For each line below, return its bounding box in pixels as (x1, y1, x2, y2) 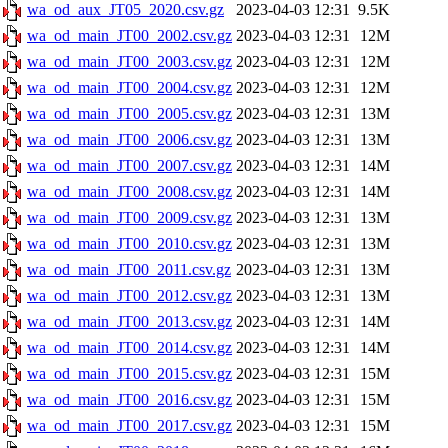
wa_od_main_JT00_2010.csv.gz (27, 235, 232, 252)
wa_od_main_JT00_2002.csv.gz (27, 27, 232, 44)
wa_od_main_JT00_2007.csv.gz (27, 157, 232, 174)
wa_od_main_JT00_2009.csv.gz (27, 209, 232, 226)
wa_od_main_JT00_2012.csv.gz (27, 287, 232, 304)
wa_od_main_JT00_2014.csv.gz (27, 339, 232, 356)
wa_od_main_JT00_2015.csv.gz (27, 365, 232, 382)
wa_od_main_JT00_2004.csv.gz (27, 79, 232, 96)
